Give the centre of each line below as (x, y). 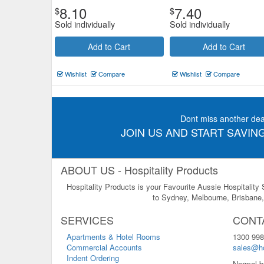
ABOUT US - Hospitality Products (139, 170)
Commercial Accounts (104, 247)
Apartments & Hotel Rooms (113, 237)
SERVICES (87, 220)
